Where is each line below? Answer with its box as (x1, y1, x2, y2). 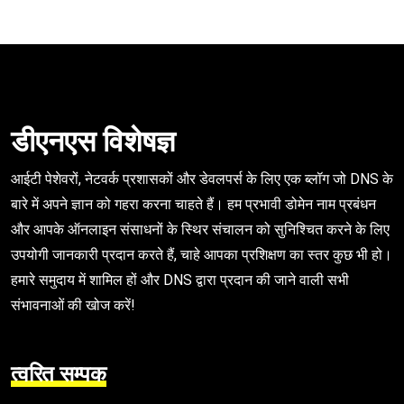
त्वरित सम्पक (11, 362, 106, 388)
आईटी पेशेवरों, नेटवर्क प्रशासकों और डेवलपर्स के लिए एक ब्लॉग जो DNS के (11, 170, 393, 188)
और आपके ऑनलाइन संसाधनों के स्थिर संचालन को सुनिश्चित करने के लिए (11, 221, 390, 239)
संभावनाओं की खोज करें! (11, 297, 135, 315)
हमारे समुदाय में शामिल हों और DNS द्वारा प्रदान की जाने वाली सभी (11, 271, 349, 289)
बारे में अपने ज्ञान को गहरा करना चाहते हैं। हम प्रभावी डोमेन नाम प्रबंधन (11, 196, 376, 214)
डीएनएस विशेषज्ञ (11, 124, 175, 160)
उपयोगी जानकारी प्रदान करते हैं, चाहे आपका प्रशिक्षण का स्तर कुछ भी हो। (11, 246, 392, 264)
